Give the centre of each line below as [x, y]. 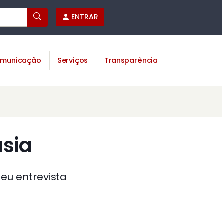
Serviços [73, 60]
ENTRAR [85, 17]
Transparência [131, 60]
